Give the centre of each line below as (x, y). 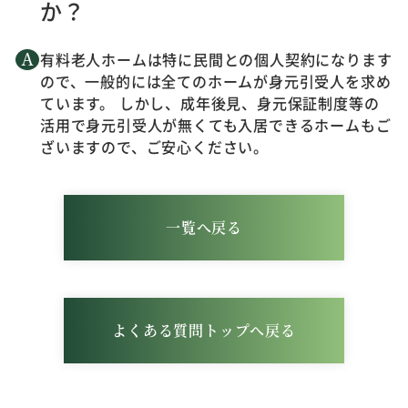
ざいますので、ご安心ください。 (154, 147)
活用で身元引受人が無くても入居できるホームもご (216, 125)
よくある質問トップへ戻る (204, 330)
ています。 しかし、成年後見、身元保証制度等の (210, 103)
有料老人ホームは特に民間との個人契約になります (216, 59)
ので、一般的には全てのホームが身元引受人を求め (216, 81)
